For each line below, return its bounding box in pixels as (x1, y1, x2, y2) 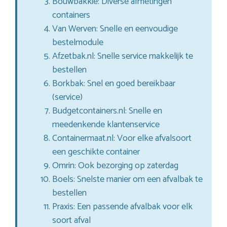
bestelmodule (52, 35, 103, 51)
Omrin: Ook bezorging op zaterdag (52, 158, 178, 174)
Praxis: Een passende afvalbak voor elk (52, 199, 193, 215)
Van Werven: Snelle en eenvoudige (52, 21, 178, 37)
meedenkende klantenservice (52, 117, 160, 133)
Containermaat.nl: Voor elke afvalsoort (52, 131, 192, 146)
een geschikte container (52, 144, 140, 160)
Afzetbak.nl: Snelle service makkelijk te (52, 49, 193, 64)
